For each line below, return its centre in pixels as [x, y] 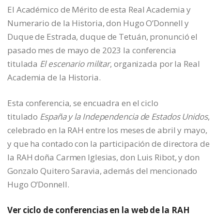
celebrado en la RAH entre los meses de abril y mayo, [107, 130]
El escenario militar [75, 64]
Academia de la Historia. [54, 77]
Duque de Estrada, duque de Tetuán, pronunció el [103, 37]
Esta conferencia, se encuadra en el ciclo [83, 103]
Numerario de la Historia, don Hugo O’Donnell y [98, 23]
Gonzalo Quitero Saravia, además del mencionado [102, 171]
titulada [24, 64]
